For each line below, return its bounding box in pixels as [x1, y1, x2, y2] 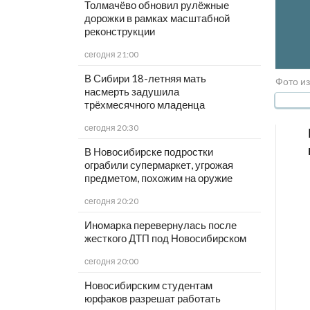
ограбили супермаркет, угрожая [84, 158, 233, 172]
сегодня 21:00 [84, 49, 138, 60]
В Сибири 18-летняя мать [84, 72, 206, 85]
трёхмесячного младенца [84, 98, 205, 111]
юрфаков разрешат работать [84, 292, 221, 305]
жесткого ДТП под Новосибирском [84, 232, 246, 245]
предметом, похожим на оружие [84, 172, 232, 185]
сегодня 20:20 [84, 196, 138, 207]
